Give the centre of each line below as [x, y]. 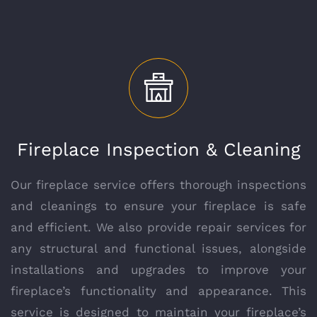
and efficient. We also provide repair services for [158, 227]
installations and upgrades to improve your [158, 269]
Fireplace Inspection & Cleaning [158, 149]
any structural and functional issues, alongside [158, 248]
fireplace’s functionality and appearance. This [158, 290]
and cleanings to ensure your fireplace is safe [158, 206]
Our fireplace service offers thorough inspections [158, 184]
